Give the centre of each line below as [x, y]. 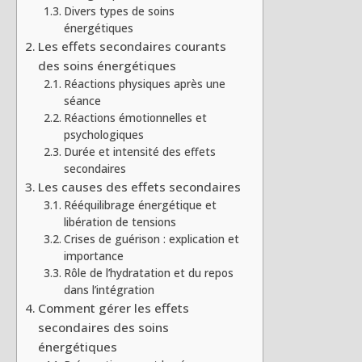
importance [93, 255]
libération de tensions [120, 221]
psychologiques [103, 134]
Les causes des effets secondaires [140, 186]
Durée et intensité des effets [139, 151]
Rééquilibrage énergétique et [140, 204]
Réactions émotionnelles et [135, 117]
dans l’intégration [109, 289]
